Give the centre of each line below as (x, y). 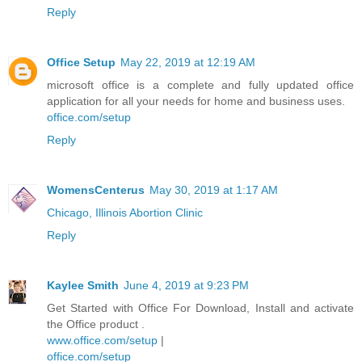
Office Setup (81, 62)
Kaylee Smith (83, 285)
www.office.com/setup (102, 340)
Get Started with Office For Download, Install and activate (200, 307)
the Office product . (96, 324)
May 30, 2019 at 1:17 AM (214, 189)
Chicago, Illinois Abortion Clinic (125, 212)
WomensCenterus (96, 189)
